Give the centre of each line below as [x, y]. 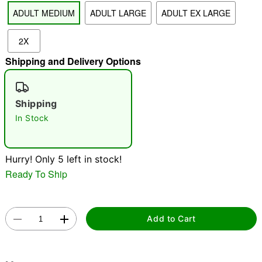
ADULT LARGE [118, 13]
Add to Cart [171, 219]
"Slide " [25, 30]
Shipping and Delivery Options [73, 61]
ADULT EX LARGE [196, 13]
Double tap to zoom [131, 132]
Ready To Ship [36, 174]
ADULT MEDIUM [44, 13]
